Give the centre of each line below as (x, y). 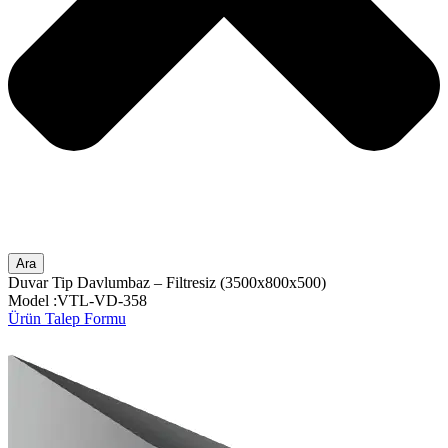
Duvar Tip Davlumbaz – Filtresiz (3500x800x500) (167, 283)
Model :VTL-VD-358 (77, 301)
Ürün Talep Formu (67, 319)
